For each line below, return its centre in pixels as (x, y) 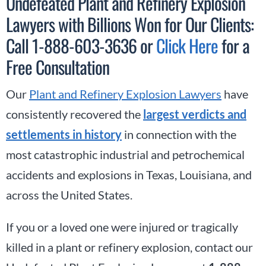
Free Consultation (58, 66)
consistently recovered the (75, 114)
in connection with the (179, 134)
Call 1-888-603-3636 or (81, 45)
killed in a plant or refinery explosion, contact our (129, 247)
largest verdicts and (195, 114)
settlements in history (64, 134)
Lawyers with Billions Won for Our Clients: (130, 24)
